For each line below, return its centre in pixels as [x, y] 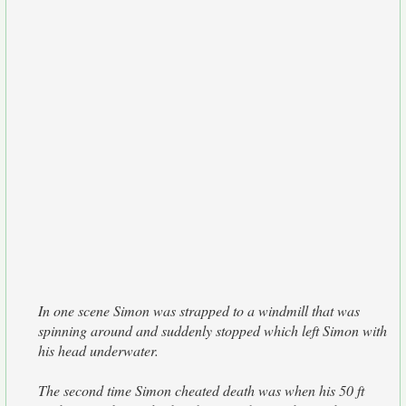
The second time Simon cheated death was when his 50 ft [201, 390]
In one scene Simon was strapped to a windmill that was [199, 310]
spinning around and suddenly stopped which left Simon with [213, 330]
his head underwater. [98, 350]
